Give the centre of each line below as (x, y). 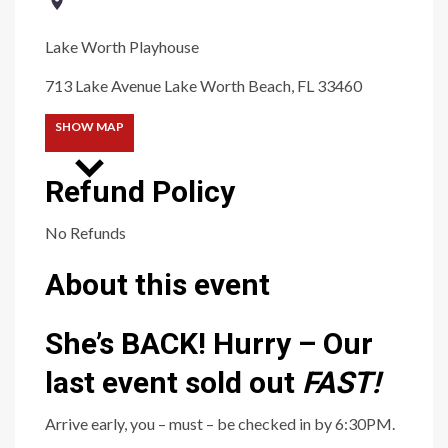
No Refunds (85, 233)
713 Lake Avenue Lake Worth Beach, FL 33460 (203, 86)
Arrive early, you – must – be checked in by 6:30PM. (220, 424)
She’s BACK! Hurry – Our (209, 344)
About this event (157, 285)
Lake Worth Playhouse (122, 47)
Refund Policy (140, 192)
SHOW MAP (89, 127)
